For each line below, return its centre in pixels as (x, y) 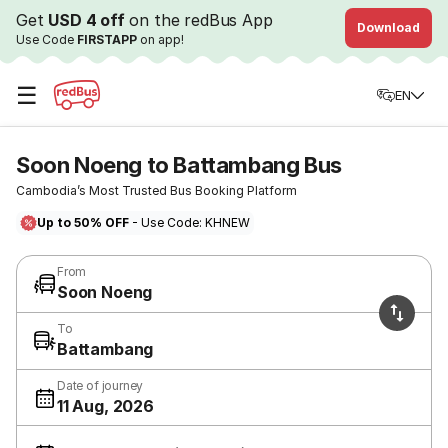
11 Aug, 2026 (105, 405)
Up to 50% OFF (83, 222)
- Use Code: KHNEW (189, 222)
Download (388, 27)
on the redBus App (198, 20)
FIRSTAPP (107, 39)
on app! (160, 39)
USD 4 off (86, 20)
